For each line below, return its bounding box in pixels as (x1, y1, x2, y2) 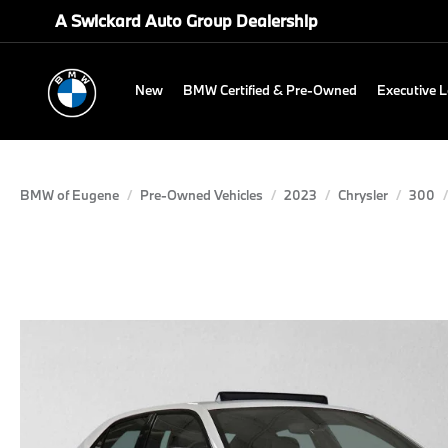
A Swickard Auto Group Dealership (55, 10, 318, 31)
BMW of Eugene (20, 186, 119, 204)
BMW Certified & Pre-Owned (183, 81, 357, 99)
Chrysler (338, 186, 388, 204)
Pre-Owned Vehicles (140, 186, 263, 204)
